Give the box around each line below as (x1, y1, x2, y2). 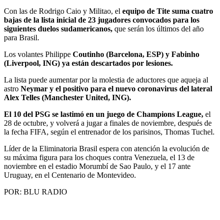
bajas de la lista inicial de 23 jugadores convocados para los (4, 15, 199, 24)
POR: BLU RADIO (4, 187, 67, 196)
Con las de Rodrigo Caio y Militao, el (4, 6, 120, 15)
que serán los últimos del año (112, 24, 204, 33)
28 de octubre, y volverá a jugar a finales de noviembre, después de (4, 118, 212, 127)
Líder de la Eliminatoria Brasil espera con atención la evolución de (4, 144, 209, 153)
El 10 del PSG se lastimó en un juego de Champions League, (4, 110, 205, 118)
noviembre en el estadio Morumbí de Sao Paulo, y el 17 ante (4, 162, 191, 170)
